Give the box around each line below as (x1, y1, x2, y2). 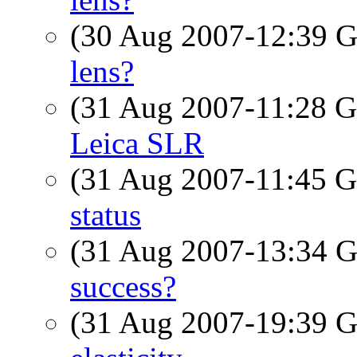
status (70, 198, 141, 232)
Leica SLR (70, 126, 204, 160)
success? (70, 269, 176, 304)
